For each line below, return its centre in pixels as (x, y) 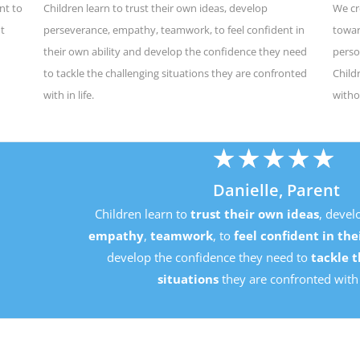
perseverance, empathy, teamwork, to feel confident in (174, 29)
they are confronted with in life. (211, 279)
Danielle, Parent (180, 190)
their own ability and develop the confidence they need (175, 51)
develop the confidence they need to (112, 258)
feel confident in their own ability (241, 236)
